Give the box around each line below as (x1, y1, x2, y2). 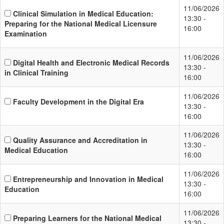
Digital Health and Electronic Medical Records (13, 57, 169, 67)
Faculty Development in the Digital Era (13, 96, 144, 106)
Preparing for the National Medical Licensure (4, 18, 157, 28)
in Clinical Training (4, 67, 68, 77)
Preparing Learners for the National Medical (13, 212, 161, 223)
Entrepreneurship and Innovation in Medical (13, 173, 163, 184)
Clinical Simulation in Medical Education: (13, 8, 153, 18)
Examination (4, 28, 47, 38)
